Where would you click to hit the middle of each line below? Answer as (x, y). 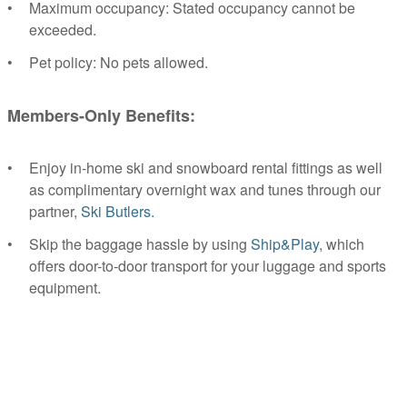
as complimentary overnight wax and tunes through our (205, 189)
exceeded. (65, 29)
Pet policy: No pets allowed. (119, 62)
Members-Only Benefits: (101, 115)
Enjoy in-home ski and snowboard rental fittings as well (206, 167)
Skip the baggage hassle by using (140, 243)
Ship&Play (285, 243)
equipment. (65, 287)
